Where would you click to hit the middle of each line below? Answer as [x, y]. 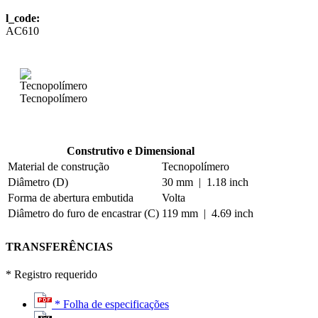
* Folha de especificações [110, 304]
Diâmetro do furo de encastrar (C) [83, 214]
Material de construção [59, 167]
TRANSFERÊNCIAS [59, 246]
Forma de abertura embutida [71, 198]
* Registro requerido [51, 274]
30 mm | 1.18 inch [205, 182]
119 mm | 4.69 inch [208, 214]
